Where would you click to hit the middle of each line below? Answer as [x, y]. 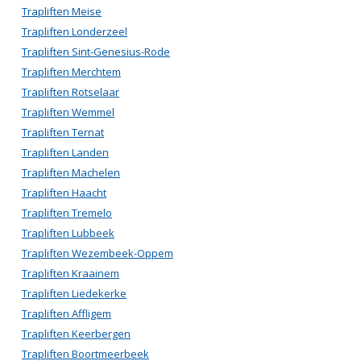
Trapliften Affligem [66, 313]
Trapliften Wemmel [68, 112]
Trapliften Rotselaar [71, 92]
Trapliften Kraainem [71, 273]
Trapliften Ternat [63, 132]
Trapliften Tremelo [67, 213]
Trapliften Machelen [71, 172]
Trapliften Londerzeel [75, 31]
